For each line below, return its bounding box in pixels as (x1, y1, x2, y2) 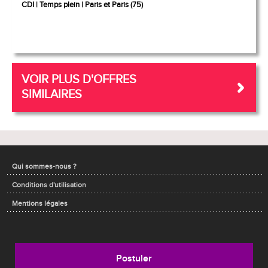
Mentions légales (12, 199, 68, 208)
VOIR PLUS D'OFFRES (22, 72, 136, 87)
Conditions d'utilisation (12, 181, 86, 189)
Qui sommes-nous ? (12, 162, 77, 170)
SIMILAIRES (22, 87, 82, 102)
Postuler (116, 253, 152, 264)
